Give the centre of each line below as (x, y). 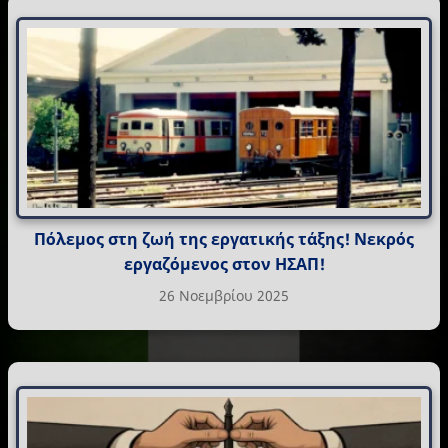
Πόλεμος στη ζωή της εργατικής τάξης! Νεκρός (224, 239)
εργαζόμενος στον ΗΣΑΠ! (224, 264)
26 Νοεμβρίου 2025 (224, 296)
